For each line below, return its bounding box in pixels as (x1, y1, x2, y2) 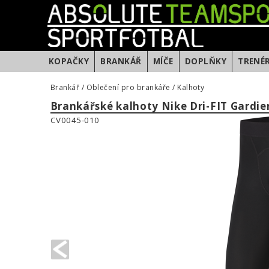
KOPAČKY (49, 56, 89, 67)
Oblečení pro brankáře (86, 82, 171, 92)
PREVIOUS (174, 244, 211, 255)
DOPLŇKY (184, 56, 227, 67)
